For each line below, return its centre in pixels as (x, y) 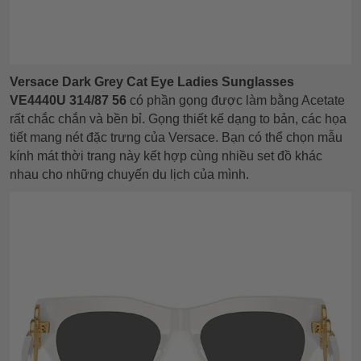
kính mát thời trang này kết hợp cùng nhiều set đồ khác (166, 156)
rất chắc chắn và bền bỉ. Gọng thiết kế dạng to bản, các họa (178, 118)
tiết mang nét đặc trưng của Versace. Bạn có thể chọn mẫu (176, 137)
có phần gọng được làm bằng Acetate (237, 100)
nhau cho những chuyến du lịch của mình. (129, 174)
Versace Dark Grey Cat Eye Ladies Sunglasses (152, 81)
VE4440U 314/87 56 (70, 100)
